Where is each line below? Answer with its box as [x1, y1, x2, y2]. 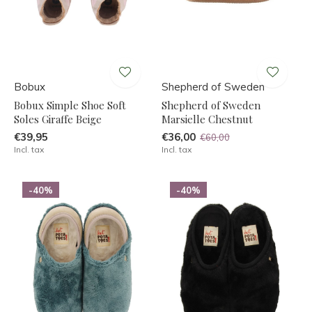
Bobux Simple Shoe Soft [14, 97, 126, 112]
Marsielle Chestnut [161, 111, 253, 126]
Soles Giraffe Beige [14, 111, 102, 126]
